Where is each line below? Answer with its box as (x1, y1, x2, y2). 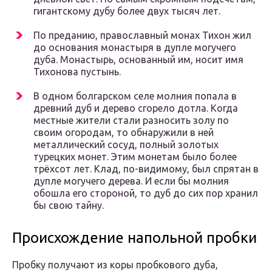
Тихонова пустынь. (33, 66, 121, 78)
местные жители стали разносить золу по (33, 115, 229, 126)
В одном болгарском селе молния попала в (33, 90, 237, 102)
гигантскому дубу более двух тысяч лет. (33, 5, 220, 17)
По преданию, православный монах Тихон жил (33, 30, 251, 41)
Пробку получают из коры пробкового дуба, (12, 259, 218, 271)
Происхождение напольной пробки (12, 229, 257, 246)
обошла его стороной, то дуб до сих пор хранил (33, 188, 258, 199)
